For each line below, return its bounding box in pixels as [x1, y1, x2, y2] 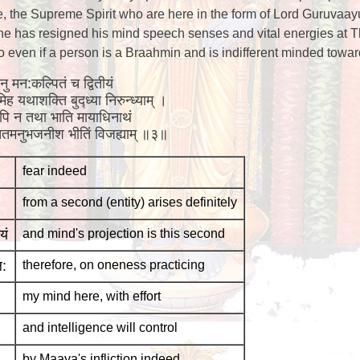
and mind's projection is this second [22, 227, 225, 240]
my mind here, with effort [22, 289, 161, 303]
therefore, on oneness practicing [22, 258, 205, 272]
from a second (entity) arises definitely [22, 195, 237, 209]
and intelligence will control [22, 321, 178, 334]
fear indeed [22, 164, 87, 178]
